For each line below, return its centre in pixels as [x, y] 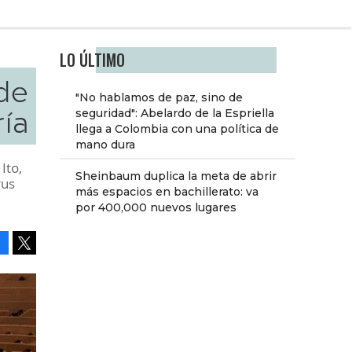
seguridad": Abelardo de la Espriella [175, 114]
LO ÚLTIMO [92, 60]
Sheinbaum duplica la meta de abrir [176, 176]
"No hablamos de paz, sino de [159, 98]
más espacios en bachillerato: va [167, 192]
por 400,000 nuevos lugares [156, 208]
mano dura [105, 145]
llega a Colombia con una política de [177, 129]
